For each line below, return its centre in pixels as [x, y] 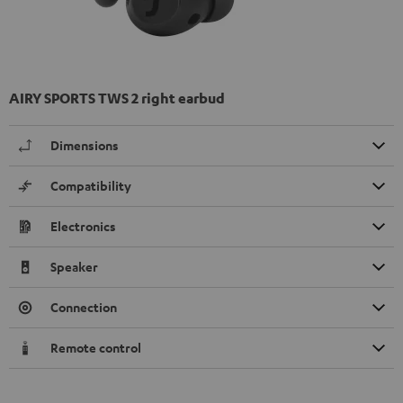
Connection [84, 307]
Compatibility [91, 185]
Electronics [83, 226]
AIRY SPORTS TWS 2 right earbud [117, 98]
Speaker [74, 266]
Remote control [96, 347]
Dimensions [85, 145]
